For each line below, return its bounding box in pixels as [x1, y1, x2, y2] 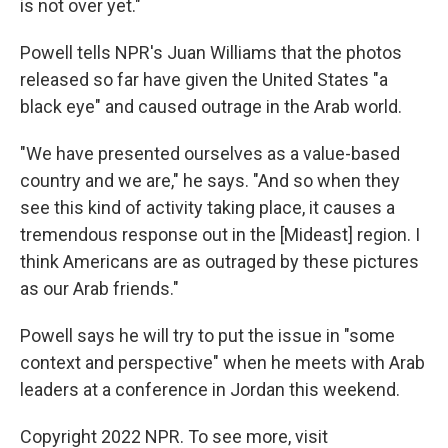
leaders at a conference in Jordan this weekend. [20, 379, 400, 400]
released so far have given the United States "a [20, 69, 388, 90]
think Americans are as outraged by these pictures [20, 251, 419, 272]
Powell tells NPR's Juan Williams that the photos [20, 42, 402, 63]
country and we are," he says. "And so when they [20, 170, 400, 191]
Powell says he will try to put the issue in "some [20, 325, 395, 346]
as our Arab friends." [20, 278, 179, 299]
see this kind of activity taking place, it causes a [20, 197, 395, 218]
